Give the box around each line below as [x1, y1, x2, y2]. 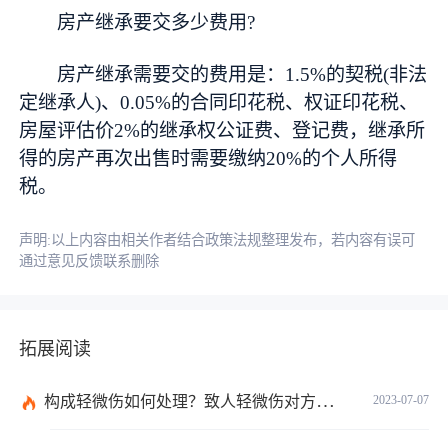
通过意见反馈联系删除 [19, 252, 160, 269]
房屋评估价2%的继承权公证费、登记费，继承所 [19, 119, 426, 141]
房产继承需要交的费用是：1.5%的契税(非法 [57, 63, 428, 85]
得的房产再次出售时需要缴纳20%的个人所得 [19, 147, 398, 169]
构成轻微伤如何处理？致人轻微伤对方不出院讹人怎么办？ [44, 393, 317, 411]
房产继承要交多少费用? [57, 11, 256, 33]
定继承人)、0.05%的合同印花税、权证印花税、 [19, 91, 419, 113]
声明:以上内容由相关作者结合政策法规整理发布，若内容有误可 [19, 231, 416, 248]
